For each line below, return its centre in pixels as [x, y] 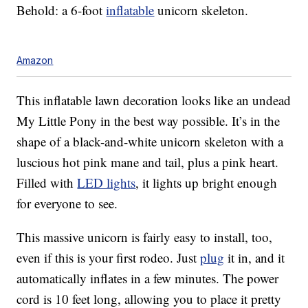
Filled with [47, 183]
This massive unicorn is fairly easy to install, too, [145, 237]
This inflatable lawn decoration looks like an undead [154, 100]
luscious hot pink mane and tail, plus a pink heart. [148, 162]
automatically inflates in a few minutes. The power [148, 278]
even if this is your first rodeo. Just [109, 258]
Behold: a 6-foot [62, 10]
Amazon [35, 60]
